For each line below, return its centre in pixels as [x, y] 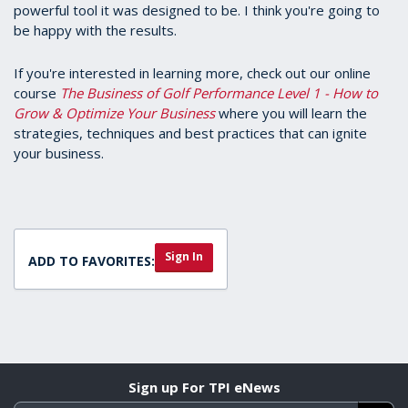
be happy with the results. [95, 31]
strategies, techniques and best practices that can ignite [190, 133]
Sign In [184, 257]
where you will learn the [293, 113]
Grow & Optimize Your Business [114, 113]
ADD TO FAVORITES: [92, 261]
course [37, 93]
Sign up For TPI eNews [204, 388]
